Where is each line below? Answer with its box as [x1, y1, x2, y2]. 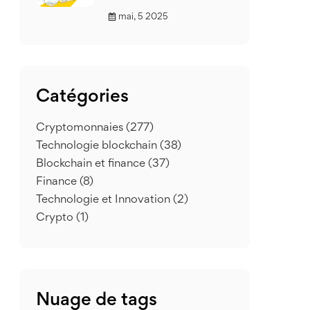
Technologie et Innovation [36, 195, 173, 206]
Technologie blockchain [36, 141, 160, 152]
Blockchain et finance [36, 159, 148, 170]
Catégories [36, 89, 129, 106]
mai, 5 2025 [118, 13, 168, 21]
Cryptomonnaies [36, 123, 126, 134]
